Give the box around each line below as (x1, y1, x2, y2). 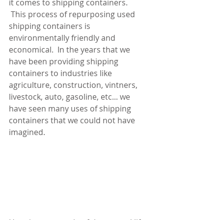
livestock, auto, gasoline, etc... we (9, 91, 132, 102)
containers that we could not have (9, 115, 137, 126)
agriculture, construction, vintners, (9, 80, 139, 90)
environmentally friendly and (9, 32, 117, 43)
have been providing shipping (9, 56, 120, 67)
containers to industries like (9, 68, 114, 79)
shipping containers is (9, 21, 92, 31)
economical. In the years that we (9, 44, 132, 55)
